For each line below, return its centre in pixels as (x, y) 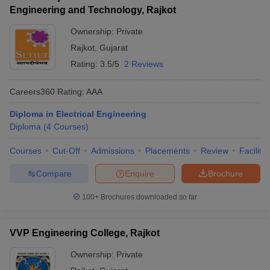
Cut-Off (66, 151)
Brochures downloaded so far (148, 197)
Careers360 (32, 91)
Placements (168, 151)
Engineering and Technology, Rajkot (93, 10)
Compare (54, 173)
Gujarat (114, 48)
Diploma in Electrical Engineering (78, 114)
